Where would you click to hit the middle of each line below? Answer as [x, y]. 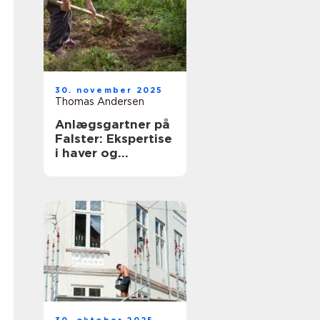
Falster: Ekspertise [114, 139]
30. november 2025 [109, 90]
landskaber [90, 167]
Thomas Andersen [100, 101]
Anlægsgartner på [112, 124]
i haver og [86, 153]
